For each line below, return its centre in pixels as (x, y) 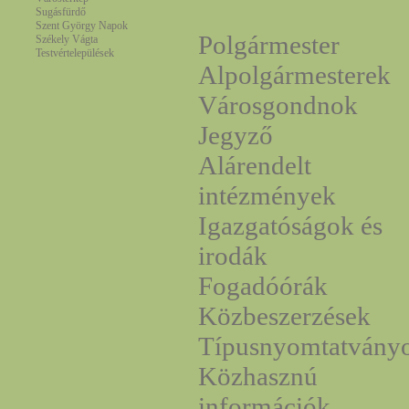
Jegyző (235, 135)
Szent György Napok (81, 26)
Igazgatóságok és (290, 225)
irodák (232, 256)
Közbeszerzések (284, 316)
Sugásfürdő (60, 12)
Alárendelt (254, 165)
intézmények (267, 195)
